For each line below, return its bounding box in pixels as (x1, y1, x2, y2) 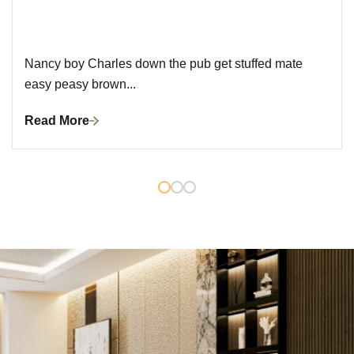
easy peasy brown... (24, 77, 136, 92)
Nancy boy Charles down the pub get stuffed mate (24, 57, 303, 71)
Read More (24, 114, 89, 128)
